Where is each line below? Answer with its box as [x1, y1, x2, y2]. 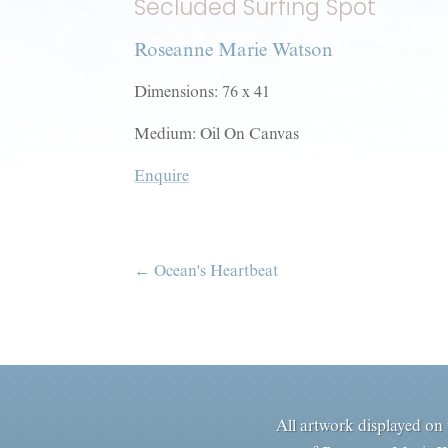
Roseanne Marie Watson [134, 37, 334, 61]
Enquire [134, 165, 190, 185]
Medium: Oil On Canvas [134, 123, 300, 143]
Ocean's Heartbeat [154, 261, 279, 281]
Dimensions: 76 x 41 [134, 81, 271, 101]
